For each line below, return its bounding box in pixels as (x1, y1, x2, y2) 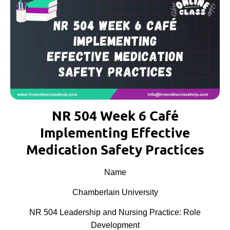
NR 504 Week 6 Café (51, 106, 179, 124)
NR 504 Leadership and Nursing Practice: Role (29, 208, 201, 217)
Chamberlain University (72, 187, 158, 197)
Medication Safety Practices (26, 140, 204, 158)
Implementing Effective (40, 123, 190, 141)
